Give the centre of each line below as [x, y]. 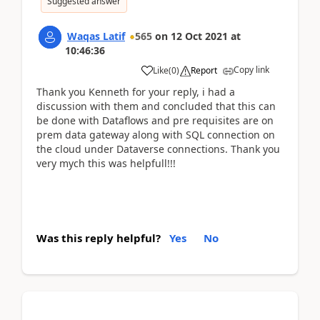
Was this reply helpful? [99, 237]
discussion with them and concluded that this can [156, 106]
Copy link [251, 70]
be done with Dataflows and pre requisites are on [155, 120]
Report [204, 70]
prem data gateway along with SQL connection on [156, 135]
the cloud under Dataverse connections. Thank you [158, 149]
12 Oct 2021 [199, 36]
